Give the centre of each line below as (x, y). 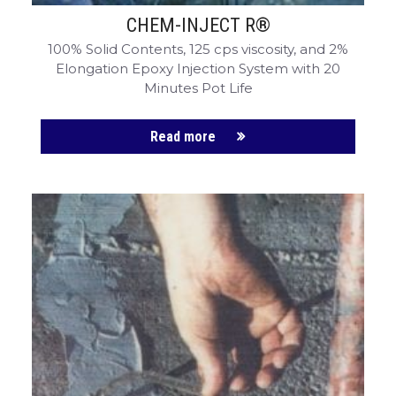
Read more (183, 137)
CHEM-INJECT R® (198, 25)
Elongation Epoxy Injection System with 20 (198, 69)
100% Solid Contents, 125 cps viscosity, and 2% (198, 49)
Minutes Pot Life (198, 88)
